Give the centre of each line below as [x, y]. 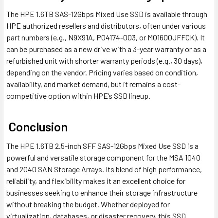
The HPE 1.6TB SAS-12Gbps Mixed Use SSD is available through [107, 14]
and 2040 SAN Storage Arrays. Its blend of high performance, [104, 169]
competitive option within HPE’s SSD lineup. [78, 96]
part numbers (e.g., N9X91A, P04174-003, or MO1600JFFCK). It [106, 37]
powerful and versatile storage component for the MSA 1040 [103, 158]
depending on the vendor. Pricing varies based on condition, [102, 73]
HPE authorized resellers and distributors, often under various [106, 26]
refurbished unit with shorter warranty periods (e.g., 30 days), [104, 61]
